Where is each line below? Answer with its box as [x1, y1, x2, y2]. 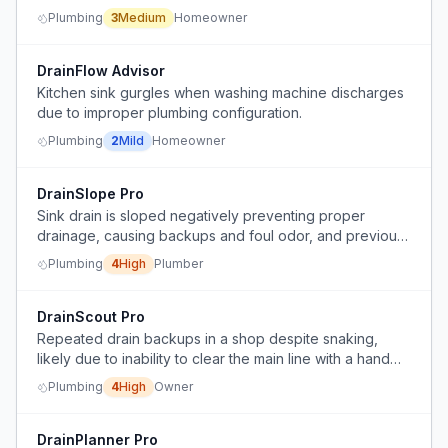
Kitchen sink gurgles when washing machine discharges [37, 84, 404, 101]
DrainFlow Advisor [37, 62, 165, 79]
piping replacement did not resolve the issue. [37, 247, 335, 264]
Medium [118, 10, 166, 25]
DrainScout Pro [37, 308, 145, 325]
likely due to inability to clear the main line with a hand [37, 350, 390, 367]
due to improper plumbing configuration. [37, 104, 302, 121]
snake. [37, 370, 80, 387]
